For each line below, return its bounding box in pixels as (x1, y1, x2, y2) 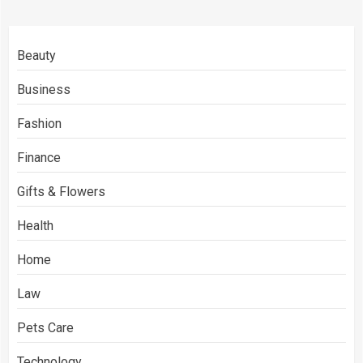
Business (17, 82, 70, 97)
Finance (17, 150, 61, 165)
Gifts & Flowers (17, 184, 105, 199)
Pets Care (17, 320, 74, 335)
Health (17, 218, 53, 233)
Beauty (17, 48, 56, 63)
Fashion (17, 116, 62, 131)
